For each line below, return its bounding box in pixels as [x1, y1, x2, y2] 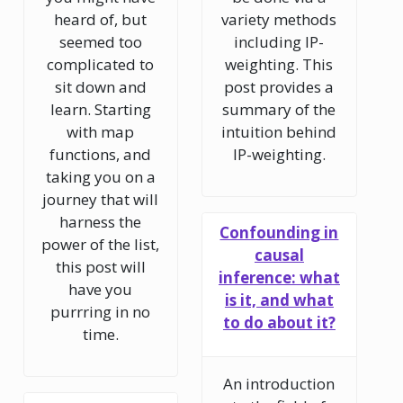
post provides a [224, 76, 335, 98]
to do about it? [222, 311, 336, 333]
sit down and [54, 76, 147, 98]
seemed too [58, 31, 142, 53]
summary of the [222, 99, 336, 121]
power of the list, [41, 234, 160, 255]
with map [67, 121, 135, 143]
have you [68, 279, 133, 300]
